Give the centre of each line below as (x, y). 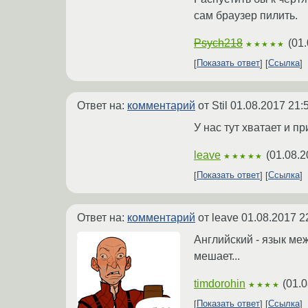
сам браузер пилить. (246, 15)
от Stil (213, 105)
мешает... (217, 256)
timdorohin (220, 283)
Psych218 (218, 43)
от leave (218, 217)
